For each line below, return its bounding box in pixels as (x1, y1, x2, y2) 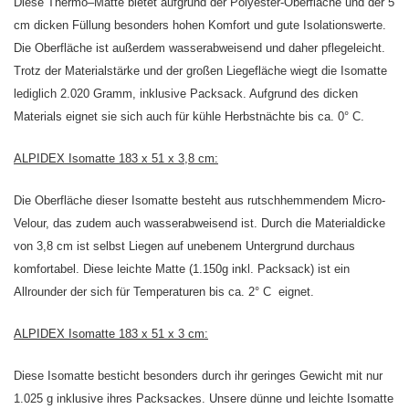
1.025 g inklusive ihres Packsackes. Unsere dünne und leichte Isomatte (14, 392, 393, 406)
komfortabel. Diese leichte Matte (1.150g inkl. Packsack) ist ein (14, 262, 350, 277)
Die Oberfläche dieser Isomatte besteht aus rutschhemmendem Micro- (14, 194, 385, 208)
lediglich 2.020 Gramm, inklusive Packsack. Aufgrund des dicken (14, 87, 358, 101)
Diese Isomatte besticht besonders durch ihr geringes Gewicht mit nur (14, 369, 383, 383)
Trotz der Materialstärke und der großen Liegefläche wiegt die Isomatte (14, 64, 387, 79)
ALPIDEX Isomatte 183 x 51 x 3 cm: (14, 327, 208, 341)
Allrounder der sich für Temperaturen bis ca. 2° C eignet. (14, 285, 314, 299)
